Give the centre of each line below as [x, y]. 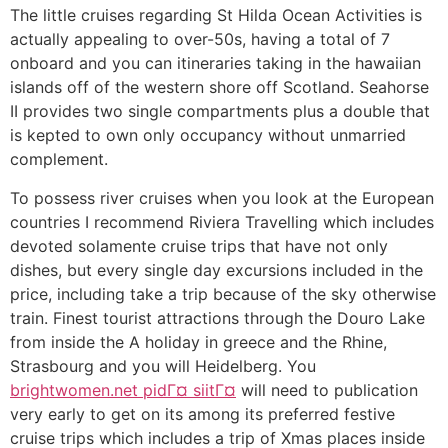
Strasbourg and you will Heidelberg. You [163, 365]
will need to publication [327, 389]
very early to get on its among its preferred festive [202, 413]
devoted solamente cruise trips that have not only [199, 245]
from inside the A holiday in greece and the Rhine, [198, 341]
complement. [59, 159]
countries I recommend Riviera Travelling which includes [222, 221]
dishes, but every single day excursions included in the [216, 269]
